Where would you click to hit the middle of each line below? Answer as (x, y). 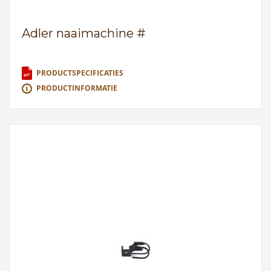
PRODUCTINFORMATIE (77, 88)
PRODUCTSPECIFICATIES (80, 73)
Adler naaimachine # (84, 34)
